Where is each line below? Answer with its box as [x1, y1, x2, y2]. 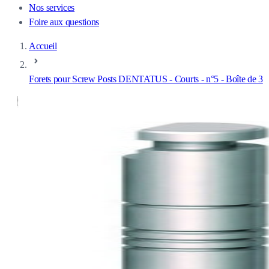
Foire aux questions [29, 16, 99, 27]
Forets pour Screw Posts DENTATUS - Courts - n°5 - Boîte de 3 [29, 73, 263, 84]
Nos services [29, 2, 75, 13]
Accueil [29, 40, 57, 51]
